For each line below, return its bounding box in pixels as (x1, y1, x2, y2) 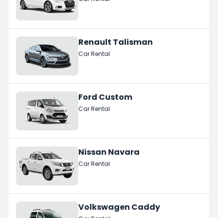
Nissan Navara (78, 146, 140, 158)
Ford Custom (78, 91, 132, 103)
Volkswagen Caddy (78, 201, 160, 213)
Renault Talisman (78, 36, 153, 48)
